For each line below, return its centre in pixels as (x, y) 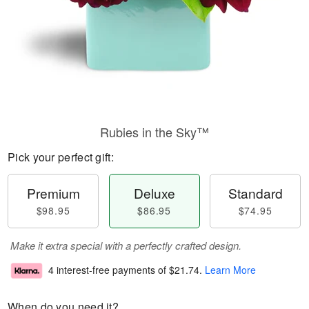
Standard (255, 193)
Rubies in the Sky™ (154, 132)
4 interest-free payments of (109, 270)
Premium (53, 193)
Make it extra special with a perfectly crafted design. (126, 245)
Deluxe (154, 193)
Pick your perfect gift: (61, 157)
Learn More (230, 270)
